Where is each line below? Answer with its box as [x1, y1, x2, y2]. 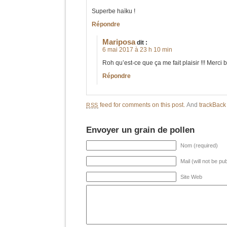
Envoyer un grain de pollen [86, 125, 195, 135]
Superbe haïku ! [92, 8, 135, 15]
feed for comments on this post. [98, 101, 185, 108]
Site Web [180, 174, 202, 180]
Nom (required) [180, 142, 218, 148]
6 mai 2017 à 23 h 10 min [102, 46, 172, 53]
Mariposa [102, 38, 135, 46]
